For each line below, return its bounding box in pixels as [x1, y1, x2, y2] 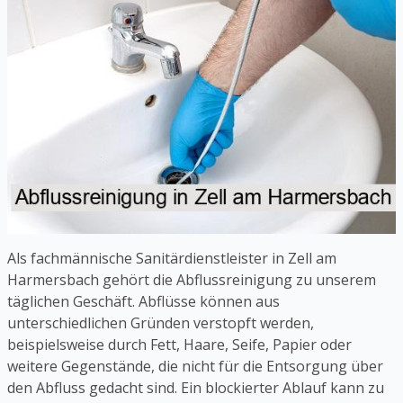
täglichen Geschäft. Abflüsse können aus [7, 291, 280, 311]
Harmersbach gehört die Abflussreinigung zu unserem [7, 269, 376, 290]
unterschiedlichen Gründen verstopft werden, [7, 312, 314, 333]
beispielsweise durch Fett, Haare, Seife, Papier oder [7, 334, 352, 354]
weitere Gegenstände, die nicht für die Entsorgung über [7, 355, 383, 376]
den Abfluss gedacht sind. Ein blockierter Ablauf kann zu [7, 377, 384, 398]
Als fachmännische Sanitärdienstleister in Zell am [7, 247, 336, 268]
